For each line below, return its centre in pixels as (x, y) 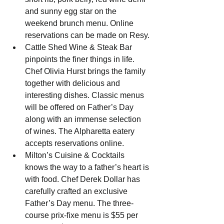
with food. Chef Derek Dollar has (83, 179)
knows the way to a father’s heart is (88, 167)
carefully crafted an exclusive (77, 191)
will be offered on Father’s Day (80, 107)
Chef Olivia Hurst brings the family (86, 71)
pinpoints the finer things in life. (81, 59)
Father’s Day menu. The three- (79, 203)
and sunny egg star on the (72, 11)
